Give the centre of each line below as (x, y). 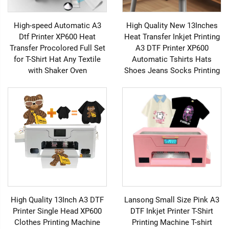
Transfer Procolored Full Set (57, 48)
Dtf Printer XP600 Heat (57, 37)
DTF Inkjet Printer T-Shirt (172, 211)
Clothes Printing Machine (57, 222)
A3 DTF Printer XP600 (172, 48)
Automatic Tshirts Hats (172, 59)
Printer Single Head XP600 (57, 211)
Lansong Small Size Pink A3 (172, 200)
